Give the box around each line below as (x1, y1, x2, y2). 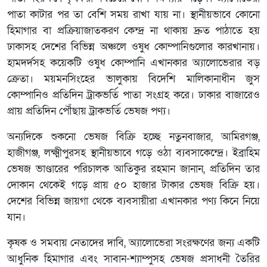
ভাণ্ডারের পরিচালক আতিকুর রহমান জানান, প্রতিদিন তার (31, 162, 260, 176)
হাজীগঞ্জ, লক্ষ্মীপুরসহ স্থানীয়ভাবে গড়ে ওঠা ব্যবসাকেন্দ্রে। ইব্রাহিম (7, 146, 260, 160)
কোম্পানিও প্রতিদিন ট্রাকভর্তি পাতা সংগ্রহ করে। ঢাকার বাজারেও (7, 88, 260, 102)
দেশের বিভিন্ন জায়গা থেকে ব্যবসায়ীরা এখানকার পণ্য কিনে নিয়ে (7, 194, 260, 208)
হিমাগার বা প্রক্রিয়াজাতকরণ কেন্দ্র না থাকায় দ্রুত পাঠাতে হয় (7, 24, 260, 38)
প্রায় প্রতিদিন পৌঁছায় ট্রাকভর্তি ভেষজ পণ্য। (7, 104, 170, 118)
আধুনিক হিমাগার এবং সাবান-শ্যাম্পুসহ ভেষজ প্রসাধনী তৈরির (7, 252, 260, 266)
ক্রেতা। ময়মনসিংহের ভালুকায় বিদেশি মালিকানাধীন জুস (7, 72, 260, 86)
